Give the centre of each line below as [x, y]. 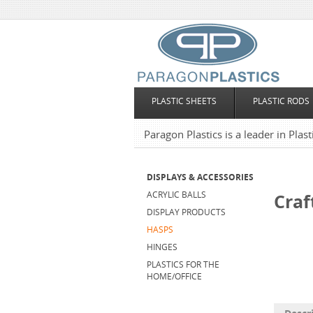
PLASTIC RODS [281, 101]
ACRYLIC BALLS [176, 195]
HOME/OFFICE [174, 276]
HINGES [162, 247]
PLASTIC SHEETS [184, 101]
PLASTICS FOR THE [183, 264]
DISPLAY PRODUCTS [186, 212]
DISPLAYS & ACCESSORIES [200, 177]
